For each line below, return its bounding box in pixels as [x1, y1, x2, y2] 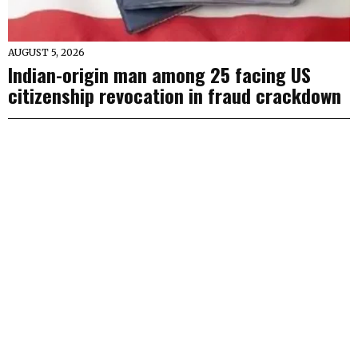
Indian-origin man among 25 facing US [8, 59, 311, 89]
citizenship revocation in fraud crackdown [8, 80, 341, 109]
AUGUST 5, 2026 [8, 46, 85, 58]
